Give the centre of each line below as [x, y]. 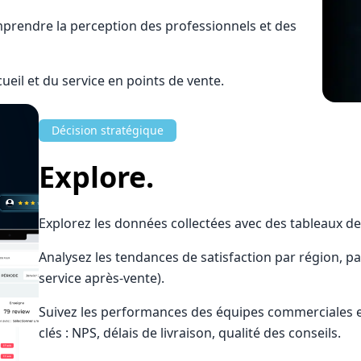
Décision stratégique [108, 130]
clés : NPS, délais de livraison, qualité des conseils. [190, 333]
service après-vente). [102, 278]
